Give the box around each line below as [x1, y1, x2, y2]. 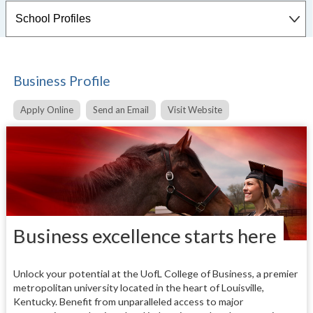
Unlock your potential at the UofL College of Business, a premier [13, 268, 298, 280]
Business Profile [13, 73, 110, 89]
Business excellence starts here [13, 224, 277, 248]
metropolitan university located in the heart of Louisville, [13, 282, 264, 294]
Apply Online [20, 104, 73, 115]
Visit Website [168, 104, 223, 115]
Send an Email [92, 104, 149, 115]
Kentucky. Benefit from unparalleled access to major [13, 296, 244, 308]
